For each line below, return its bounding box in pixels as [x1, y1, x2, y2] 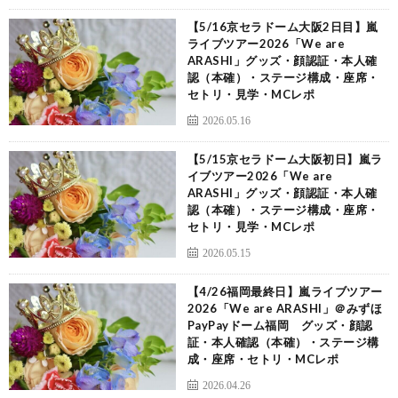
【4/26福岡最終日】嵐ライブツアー [187, 284, 383, 298]
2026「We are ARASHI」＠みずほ [187, 301, 383, 315]
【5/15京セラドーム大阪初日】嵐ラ [187, 152, 383, 166]
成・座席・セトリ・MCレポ [187, 352, 339, 366]
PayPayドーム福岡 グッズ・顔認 [187, 318, 373, 332]
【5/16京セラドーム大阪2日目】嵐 [187, 20, 378, 34]
